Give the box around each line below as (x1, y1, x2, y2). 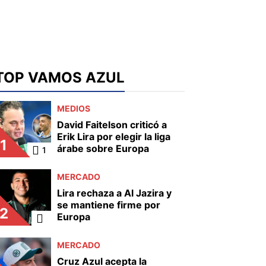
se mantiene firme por (57, 199, 160, 211)
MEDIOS (57, 103, 90, 113)
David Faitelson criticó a (57, 119, 167, 131)
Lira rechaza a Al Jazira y (57, 187, 172, 199)
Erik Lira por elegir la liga (57, 131, 170, 142)
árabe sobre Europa (57, 142, 149, 154)
